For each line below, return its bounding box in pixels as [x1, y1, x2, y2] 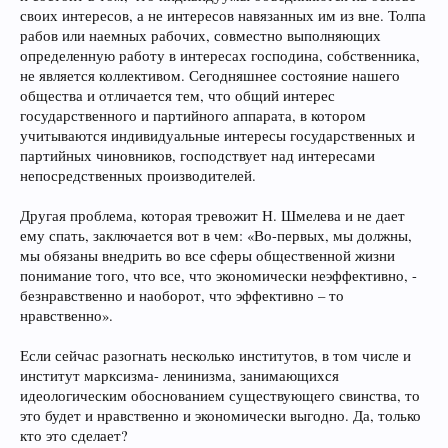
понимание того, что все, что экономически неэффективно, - [20, 266, 417, 285]
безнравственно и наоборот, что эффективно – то [20, 286, 344, 305]
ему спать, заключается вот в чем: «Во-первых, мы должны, [20, 226, 412, 245]
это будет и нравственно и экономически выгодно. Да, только [20, 406, 421, 425]
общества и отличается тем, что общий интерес [20, 86, 335, 105]
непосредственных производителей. [20, 166, 256, 185]
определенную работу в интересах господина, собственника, [20, 46, 420, 65]
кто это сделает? [20, 426, 128, 445]
